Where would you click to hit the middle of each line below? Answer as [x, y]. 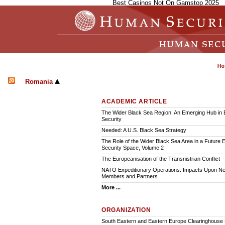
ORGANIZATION [126, 210]
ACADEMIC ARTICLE [134, 102]
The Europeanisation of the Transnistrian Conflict [161, 159]
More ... [111, 188]
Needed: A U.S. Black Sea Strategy [144, 130]
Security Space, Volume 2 [133, 148]
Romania [40, 82]
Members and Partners [130, 177]
